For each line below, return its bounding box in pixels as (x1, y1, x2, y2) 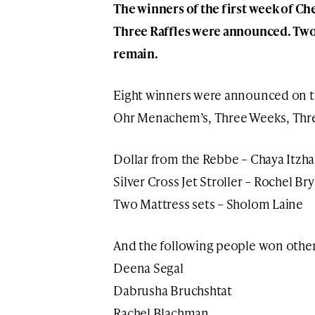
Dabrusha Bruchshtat (113, 281, 232, 299)
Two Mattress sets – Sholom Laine (113, 194, 303, 212)
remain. (113, 44, 158, 62)
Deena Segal (113, 258, 184, 276)
